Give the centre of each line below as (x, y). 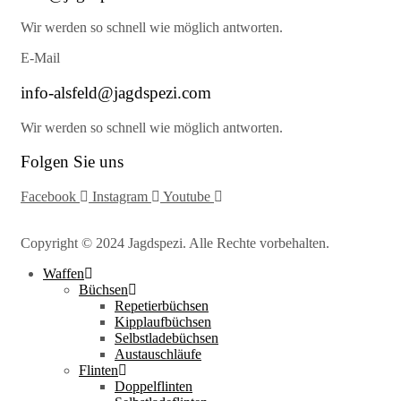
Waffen (64, 274)
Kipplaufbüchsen (163, 322)
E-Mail (40, 58)
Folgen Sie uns (72, 162)
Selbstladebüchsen (166, 338)
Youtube (187, 197)
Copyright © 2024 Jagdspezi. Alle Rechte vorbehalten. (175, 243)
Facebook (48, 197)
